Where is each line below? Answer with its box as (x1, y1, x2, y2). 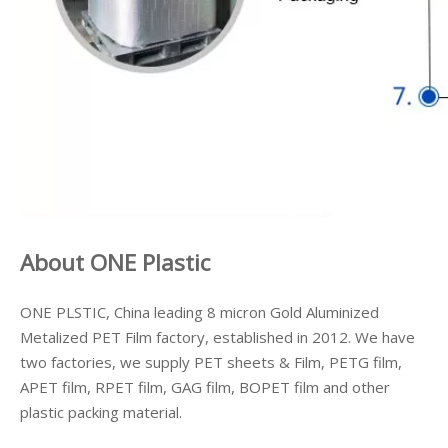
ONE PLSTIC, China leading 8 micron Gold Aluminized (20, 302, 379, 322)
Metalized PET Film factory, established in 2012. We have (20, 327, 415, 347)
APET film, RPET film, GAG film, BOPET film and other (20, 377, 390, 397)
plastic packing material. (20, 402, 182, 422)
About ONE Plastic (20, 247, 210, 278)
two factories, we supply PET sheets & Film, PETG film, (20, 352, 402, 372)
